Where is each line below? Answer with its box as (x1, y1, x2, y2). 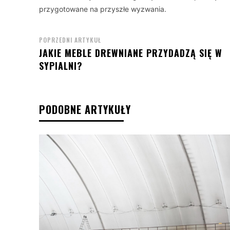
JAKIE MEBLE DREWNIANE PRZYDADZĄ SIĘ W (39, 46, 222, 60)
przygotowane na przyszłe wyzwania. (39, 4, 166, 13)
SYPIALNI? (39, 59, 83, 72)
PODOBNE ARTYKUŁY (39, 101, 131, 117)
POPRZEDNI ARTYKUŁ (39, 35, 101, 44)
